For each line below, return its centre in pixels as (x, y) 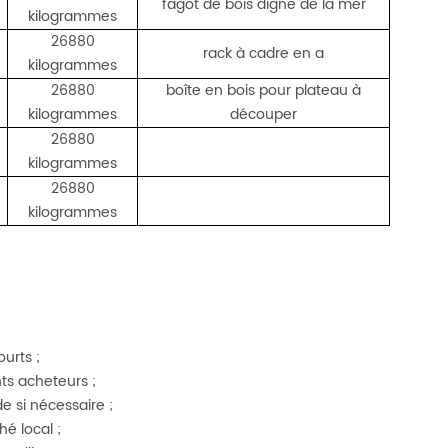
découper (264, 114)
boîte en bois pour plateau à (264, 90)
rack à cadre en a (264, 53)
